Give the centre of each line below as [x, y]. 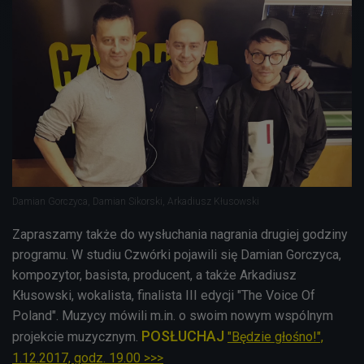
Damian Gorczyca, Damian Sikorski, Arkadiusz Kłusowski [136, 201]
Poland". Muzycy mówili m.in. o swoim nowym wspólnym [173, 315]
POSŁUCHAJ [183, 336]
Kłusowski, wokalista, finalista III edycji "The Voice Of [164, 295]
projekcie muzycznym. [75, 336]
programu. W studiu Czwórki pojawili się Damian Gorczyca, [177, 254]
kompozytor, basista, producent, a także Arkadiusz [154, 275]
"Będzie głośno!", [275, 336]
